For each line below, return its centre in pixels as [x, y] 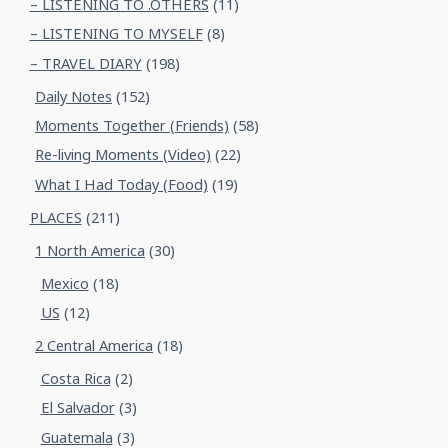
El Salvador [77, 408]
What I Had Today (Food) [121, 184]
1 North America [90, 250]
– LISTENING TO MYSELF [116, 34]
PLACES [55, 217]
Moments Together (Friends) [132, 125]
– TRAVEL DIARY [85, 63]
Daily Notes [73, 96]
